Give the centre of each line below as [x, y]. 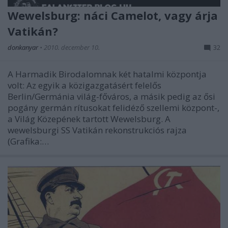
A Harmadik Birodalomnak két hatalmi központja [107, 74]
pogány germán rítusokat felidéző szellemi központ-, [113, 108]
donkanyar [24, 48]
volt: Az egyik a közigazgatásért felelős [84, 85]
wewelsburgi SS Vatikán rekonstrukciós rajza [97, 130]
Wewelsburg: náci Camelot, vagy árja [113, 16]
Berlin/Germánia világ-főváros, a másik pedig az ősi [111, 97]
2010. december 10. [72, 48]
